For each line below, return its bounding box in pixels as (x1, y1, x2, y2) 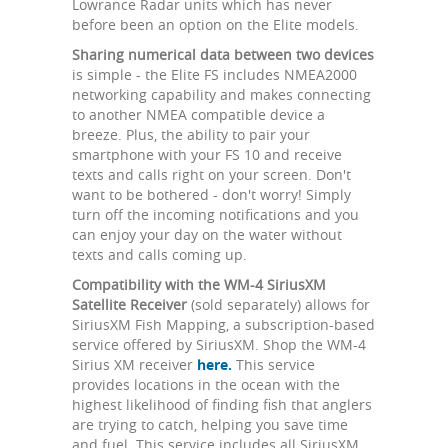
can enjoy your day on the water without (72, 224, 342, 244)
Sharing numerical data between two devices (72, 44, 374, 64)
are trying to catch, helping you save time (72, 414, 348, 434)
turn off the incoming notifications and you (72, 204, 359, 224)
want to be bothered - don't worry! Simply (72, 184, 351, 204)
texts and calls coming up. (72, 244, 247, 264)
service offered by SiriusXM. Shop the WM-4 (72, 334, 366, 354)
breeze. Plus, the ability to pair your (72, 124, 310, 144)
